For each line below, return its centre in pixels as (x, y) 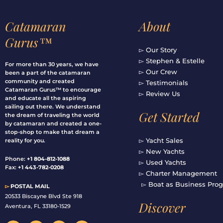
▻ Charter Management (178, 173)
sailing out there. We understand (53, 107)
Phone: (16, 159)
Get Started (169, 117)
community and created (40, 81)
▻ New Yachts (162, 152)
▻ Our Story (158, 50)
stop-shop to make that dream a (52, 132)
